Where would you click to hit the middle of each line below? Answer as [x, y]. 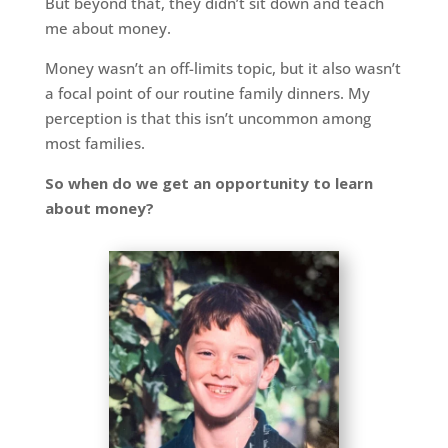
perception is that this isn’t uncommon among [207, 118]
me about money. [107, 28]
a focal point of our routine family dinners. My [207, 93]
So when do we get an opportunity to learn [208, 183]
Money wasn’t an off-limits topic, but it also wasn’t [222, 68]
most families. [94, 143]
